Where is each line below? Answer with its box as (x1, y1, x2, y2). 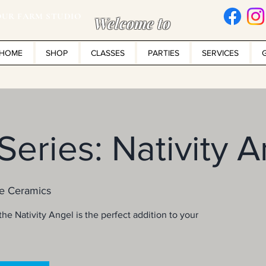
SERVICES (202, 48, 239, 58)
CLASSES (90, 48, 125, 58)
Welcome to (93, 13, 170, 33)
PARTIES (147, 48, 179, 58)
